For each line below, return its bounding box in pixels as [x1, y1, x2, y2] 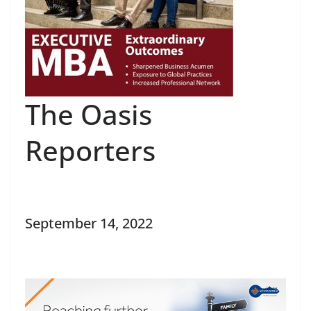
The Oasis [25, 94, 152, 133]
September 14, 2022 [25, 213, 153, 233]
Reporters [25, 131, 155, 169]
